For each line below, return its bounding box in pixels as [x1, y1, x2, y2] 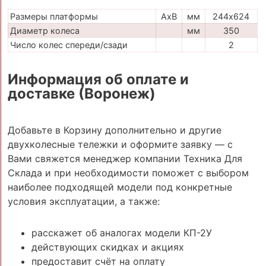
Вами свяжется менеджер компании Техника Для [7, 152, 242, 164]
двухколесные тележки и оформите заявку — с [7, 138, 233, 150]
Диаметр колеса [9, 25, 80, 36]
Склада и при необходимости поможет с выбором [7, 166, 249, 179]
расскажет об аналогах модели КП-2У [31, 226, 212, 239]
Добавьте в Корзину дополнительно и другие [7, 123, 221, 136]
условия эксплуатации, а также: [7, 195, 160, 207]
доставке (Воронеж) [7, 85, 156, 103]
